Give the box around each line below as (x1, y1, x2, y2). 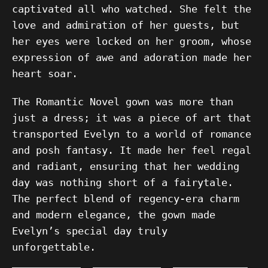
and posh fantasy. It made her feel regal (12, 144, 251, 156)
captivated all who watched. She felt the (12, 3, 251, 15)
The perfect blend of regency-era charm (12, 193, 239, 205)
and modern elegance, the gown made (12, 209, 215, 221)
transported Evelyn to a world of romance (12, 128, 251, 140)
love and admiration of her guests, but (12, 19, 239, 31)
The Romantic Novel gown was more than (12, 96, 233, 108)
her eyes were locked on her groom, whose (12, 35, 251, 47)
